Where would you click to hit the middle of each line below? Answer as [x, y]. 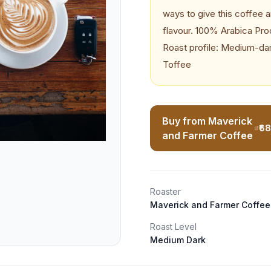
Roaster [165, 191]
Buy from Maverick [207, 121]
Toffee [177, 64]
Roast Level [173, 227]
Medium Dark [178, 240]
